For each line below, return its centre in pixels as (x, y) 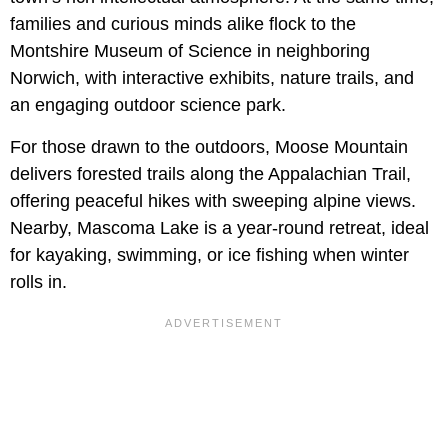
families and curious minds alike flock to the (183, 23)
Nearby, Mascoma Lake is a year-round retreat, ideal (219, 227)
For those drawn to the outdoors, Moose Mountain (209, 146)
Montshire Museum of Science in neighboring (190, 50)
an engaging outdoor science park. (148, 104)
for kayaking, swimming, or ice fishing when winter (209, 254)
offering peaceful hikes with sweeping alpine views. (213, 200)
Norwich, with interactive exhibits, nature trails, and (212, 77)
